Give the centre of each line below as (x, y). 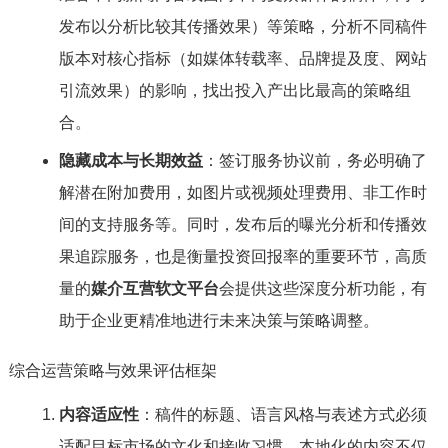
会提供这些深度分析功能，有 (322, 288)
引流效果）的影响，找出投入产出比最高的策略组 (234, 90)
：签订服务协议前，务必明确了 (314, 160)
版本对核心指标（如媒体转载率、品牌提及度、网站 (242, 58)
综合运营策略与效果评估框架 (112, 370)
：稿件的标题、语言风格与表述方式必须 (282, 414)
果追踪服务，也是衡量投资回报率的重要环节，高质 (242, 256)
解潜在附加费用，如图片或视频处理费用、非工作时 (242, 192)
